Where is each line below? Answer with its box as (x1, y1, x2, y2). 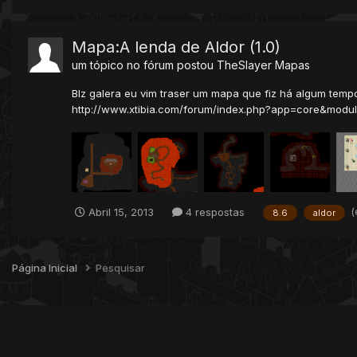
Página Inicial (12, 261, 80, 274)
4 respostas (182, 206, 245, 219)
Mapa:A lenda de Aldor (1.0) (72, 37, 280, 57)
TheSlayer (217, 58, 272, 72)
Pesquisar (96, 261, 145, 274)
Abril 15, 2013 (88, 206, 154, 219)
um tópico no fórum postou (72, 58, 217, 72)
